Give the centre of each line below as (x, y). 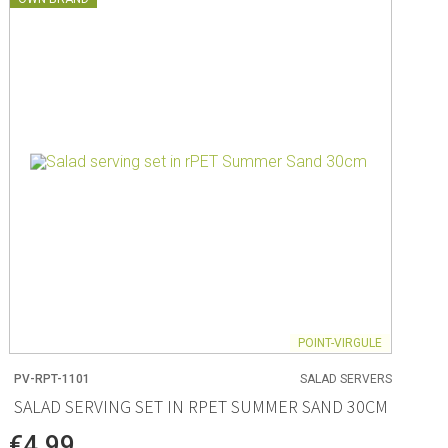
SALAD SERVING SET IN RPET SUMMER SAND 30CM (201, 407)
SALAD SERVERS (345, 378)
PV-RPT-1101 (52, 378)
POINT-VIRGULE (339, 342)
